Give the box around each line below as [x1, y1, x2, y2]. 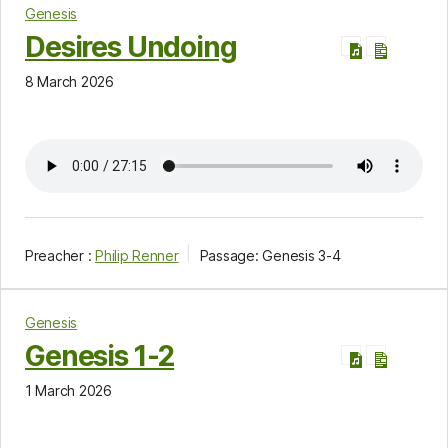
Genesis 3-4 [262, 247, 341, 265]
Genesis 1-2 [25, 339, 175, 374]
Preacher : [25, 247, 92, 265]
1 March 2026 [25, 382, 112, 400]
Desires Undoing [25, 30, 237, 65]
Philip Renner [95, 247, 179, 265]
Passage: [199, 247, 259, 265]
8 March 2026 [25, 73, 114, 91]
